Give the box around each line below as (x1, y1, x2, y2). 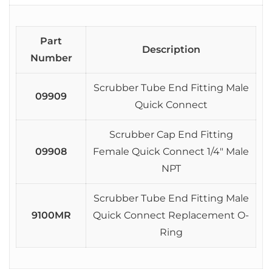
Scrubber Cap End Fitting (109, 129, 233, 140)
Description (141, 44, 200, 55)
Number (30, 52, 72, 64)
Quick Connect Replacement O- (93, 209, 249, 221)
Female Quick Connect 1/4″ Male (93, 146, 249, 157)
